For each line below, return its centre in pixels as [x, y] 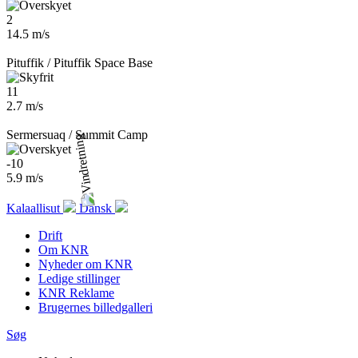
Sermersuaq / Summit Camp [77, 135]
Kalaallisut [35, 208]
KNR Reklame [76, 293]
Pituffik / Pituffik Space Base [80, 63]
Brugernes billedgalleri [95, 307]
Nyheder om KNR [86, 264]
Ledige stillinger [79, 278]
